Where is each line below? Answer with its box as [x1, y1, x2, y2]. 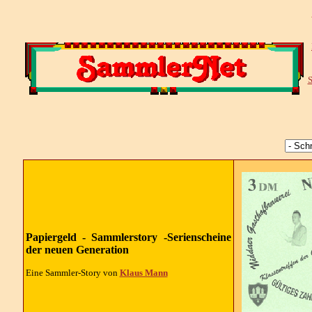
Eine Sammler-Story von [25, 267, 120, 278]
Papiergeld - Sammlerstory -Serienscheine [25, 231, 231, 243]
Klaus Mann [119, 267, 168, 278]
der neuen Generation [25, 244, 129, 256]
